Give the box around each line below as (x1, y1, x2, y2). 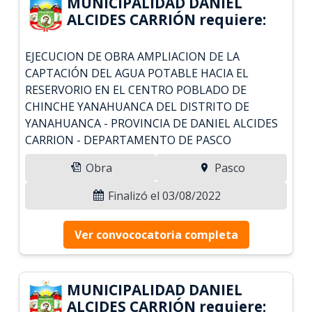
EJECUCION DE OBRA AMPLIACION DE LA (25, 48, 240, 64)
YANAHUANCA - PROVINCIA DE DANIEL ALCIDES (25, 115, 279, 131)
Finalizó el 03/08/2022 (105, 187, 221, 203)
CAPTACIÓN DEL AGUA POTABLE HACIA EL (25, 65, 249, 81)
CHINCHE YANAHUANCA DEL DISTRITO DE (25, 98, 250, 114)
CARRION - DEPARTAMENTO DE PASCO (25, 132, 232, 148)
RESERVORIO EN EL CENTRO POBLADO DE (25, 81, 247, 97)
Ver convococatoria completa (74, 226, 238, 242)
